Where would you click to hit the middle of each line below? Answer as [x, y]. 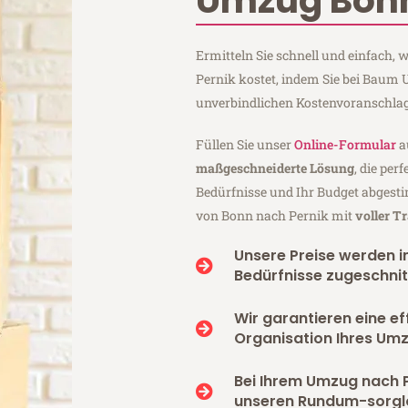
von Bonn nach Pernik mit [276, 215]
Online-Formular [346, 144]
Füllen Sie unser [245, 144]
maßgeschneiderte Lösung [275, 168]
